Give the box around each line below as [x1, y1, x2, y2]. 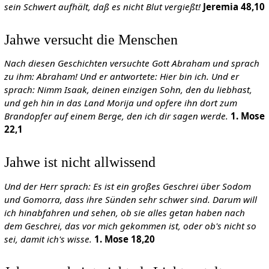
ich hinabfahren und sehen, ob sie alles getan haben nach [4, 206, 245, 219]
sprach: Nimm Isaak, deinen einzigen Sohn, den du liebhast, [4, 83, 252, 96]
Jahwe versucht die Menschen [4, 31, 178, 47]
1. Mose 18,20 [94, 232, 155, 245]
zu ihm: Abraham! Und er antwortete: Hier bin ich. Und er [4, 70, 239, 83]
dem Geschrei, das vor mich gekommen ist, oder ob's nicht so [4, 219, 256, 232]
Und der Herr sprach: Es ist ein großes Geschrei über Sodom [4, 180, 251, 192]
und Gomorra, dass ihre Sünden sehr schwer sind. [4, 193, 210, 205]
